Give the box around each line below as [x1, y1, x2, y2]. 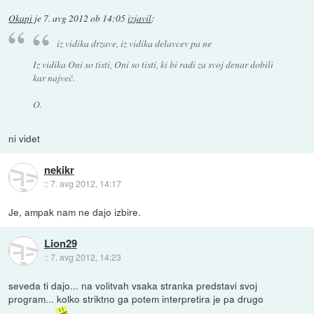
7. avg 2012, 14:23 [50, 251, 121, 264]
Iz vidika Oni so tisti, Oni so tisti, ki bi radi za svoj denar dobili [32, 57, 273, 71]
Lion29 [43, 235, 77, 252]
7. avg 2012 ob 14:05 [43, 11, 126, 25]
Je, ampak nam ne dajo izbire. [8, 204, 142, 219]
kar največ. [32, 71, 75, 84]
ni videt [8, 130, 41, 145]
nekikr [43, 162, 74, 178]
